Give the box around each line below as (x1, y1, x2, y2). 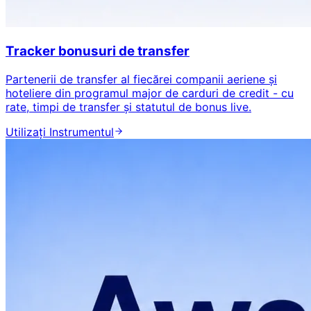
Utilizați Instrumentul (6, 124, 114, 139)
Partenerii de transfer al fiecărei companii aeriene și (6, 72, 277, 86)
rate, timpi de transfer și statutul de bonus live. (6, 99, 251, 114)
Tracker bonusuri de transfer (6, 42, 190, 59)
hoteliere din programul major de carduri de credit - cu (6, 85, 294, 100)
